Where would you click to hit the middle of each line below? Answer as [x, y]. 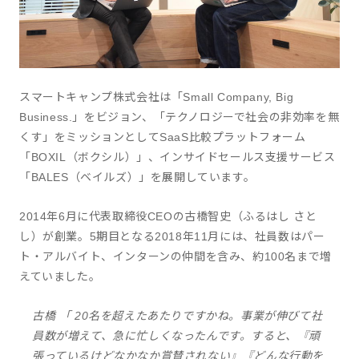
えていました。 [60, 276]
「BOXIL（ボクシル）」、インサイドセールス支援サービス [177, 157]
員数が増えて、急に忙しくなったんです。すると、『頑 [176, 335]
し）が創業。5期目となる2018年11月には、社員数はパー [172, 236]
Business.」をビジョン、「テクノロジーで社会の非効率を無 [179, 117]
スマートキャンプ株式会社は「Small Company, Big [157, 97]
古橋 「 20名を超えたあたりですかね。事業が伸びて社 [177, 315]
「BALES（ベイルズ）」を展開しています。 [137, 177]
